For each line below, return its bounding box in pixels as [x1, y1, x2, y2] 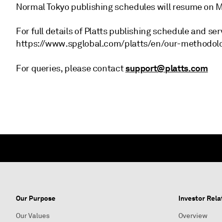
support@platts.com [125, 62, 208, 74]
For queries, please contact [16, 63, 125, 74]
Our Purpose [16, 194, 55, 203]
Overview [178, 212, 208, 220]
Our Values [16, 212, 50, 220]
